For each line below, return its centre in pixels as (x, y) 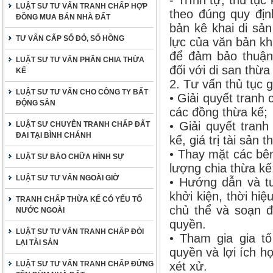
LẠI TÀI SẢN (37, 243)
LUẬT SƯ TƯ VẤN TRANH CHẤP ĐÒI (80, 232)
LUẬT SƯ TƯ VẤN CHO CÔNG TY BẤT (82, 92)
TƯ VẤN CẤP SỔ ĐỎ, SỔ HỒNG (70, 38)
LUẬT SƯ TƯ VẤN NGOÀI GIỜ (67, 178)
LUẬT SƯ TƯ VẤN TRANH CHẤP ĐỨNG (85, 264)
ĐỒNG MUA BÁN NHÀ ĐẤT (63, 17)
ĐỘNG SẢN (36, 103)
